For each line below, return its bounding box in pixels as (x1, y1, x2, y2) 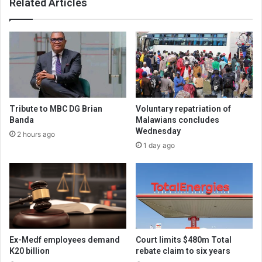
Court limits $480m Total (136, 235, 232, 245)
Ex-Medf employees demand (9, 235, 120, 245)
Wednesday (136, 126, 181, 136)
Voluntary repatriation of (136, 104, 231, 113)
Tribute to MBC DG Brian (9, 104, 102, 113)
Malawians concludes (136, 115, 219, 125)
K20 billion (9, 246, 50, 256)
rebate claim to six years (136, 246, 230, 256)
